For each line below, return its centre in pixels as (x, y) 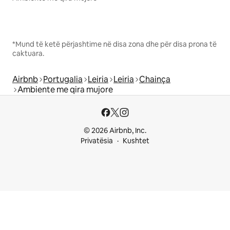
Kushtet (136, 141)
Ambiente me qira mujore (65, 90)
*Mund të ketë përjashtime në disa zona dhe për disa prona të (114, 44)
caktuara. (28, 54)
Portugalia (63, 80)
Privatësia (97, 141)
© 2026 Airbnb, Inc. (115, 131)
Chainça (155, 80)
